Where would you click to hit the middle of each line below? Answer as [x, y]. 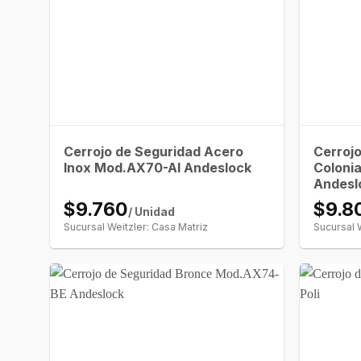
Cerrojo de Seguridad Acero [154, 151]
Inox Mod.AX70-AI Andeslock [158, 167]
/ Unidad [152, 212]
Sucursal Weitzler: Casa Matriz [136, 226]
